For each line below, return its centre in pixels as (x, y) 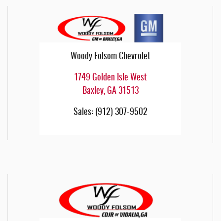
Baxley (93, 91)
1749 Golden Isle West (110, 78)
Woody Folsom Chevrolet (110, 56)
